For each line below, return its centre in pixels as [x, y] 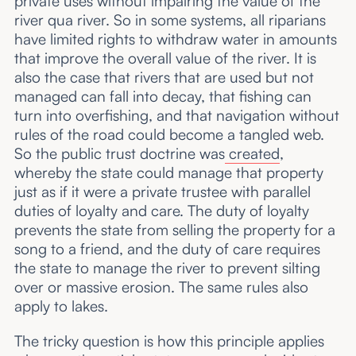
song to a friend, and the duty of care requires [167, 249]
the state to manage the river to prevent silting [167, 268]
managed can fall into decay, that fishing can [163, 97]
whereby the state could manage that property [168, 173]
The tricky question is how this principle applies [169, 341]
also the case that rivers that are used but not [164, 77]
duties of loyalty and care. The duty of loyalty [161, 211]
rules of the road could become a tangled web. [169, 135]
